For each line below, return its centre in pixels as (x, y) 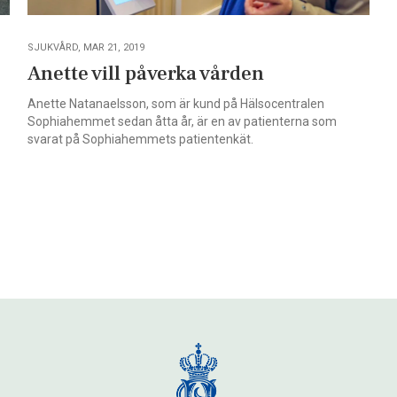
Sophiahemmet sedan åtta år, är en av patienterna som (182, 121)
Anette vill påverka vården (145, 73)
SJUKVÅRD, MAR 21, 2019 (86, 47)
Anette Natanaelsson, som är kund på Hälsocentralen (175, 103)
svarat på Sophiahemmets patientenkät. (140, 139)
